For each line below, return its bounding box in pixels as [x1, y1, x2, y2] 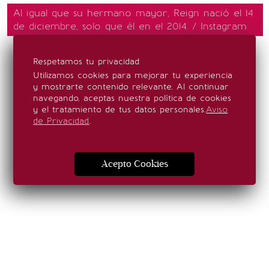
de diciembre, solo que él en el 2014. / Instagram [13, 20, 247, 32]
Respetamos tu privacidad [33, 56, 140, 67]
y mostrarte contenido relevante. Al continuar [33, 82, 229, 92]
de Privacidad [33, 116, 89, 126]
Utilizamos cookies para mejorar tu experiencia [33, 70, 233, 80]
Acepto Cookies [101, 158, 168, 171]
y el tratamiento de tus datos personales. [33, 104, 207, 115]
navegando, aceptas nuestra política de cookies [33, 93, 232, 103]
